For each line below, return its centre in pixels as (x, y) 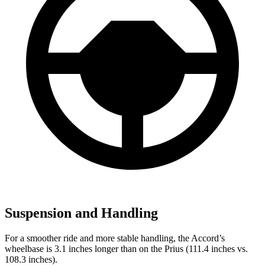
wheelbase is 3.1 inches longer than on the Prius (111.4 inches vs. (126, 248)
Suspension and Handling (81, 213)
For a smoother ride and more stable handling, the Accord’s (115, 238)
